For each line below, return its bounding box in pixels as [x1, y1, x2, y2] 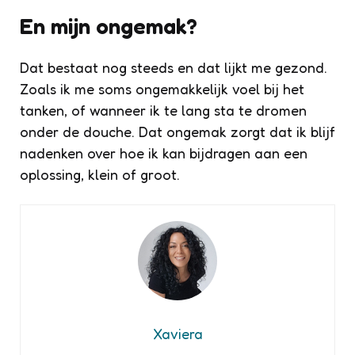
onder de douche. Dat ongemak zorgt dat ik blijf [20, 123, 335, 141]
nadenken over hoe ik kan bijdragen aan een [20, 144, 307, 162]
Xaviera [152, 325, 203, 343]
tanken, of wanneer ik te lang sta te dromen [20, 101, 307, 120]
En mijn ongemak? [20, 13, 197, 40]
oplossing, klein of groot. [20, 166, 180, 184]
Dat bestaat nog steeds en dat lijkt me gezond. [20, 59, 327, 77]
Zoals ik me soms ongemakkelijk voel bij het [20, 80, 304, 98]
